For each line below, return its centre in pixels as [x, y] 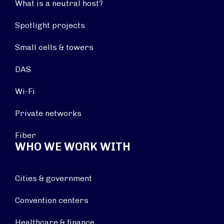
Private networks [48, 113]
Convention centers [52, 200]
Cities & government [53, 178]
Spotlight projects [50, 25]
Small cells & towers [54, 47]
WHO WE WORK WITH [73, 147]
